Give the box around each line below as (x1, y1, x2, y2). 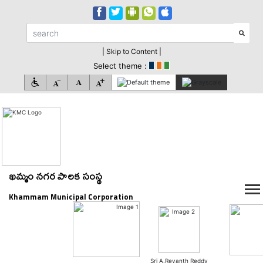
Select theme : (93, 61, 147, 70)
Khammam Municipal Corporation (9, 191, 133, 203)
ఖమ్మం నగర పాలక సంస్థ (9, 166, 102, 186)
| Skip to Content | (102, 47, 161, 56)
